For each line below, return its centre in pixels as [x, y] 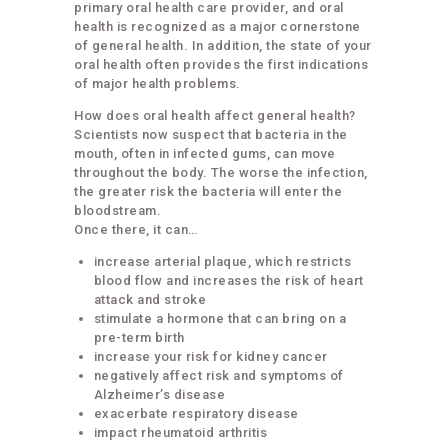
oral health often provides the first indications [221, 64]
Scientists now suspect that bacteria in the [211, 134]
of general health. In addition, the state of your [223, 45]
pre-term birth [139, 337]
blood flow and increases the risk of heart [228, 280]
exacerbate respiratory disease [196, 413]
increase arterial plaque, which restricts [222, 261]
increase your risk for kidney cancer [210, 356]
